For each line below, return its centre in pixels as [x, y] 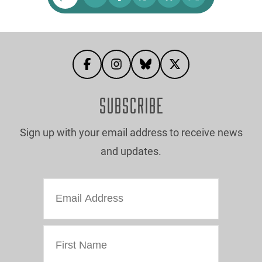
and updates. [131, 151]
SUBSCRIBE [131, 106]
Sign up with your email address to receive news [131, 132]
